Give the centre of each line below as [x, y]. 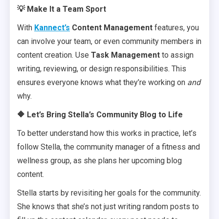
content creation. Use [54, 55]
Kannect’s [52, 28]
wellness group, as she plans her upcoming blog [99, 161]
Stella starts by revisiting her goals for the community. [109, 193]
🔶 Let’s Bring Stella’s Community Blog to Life [100, 115]
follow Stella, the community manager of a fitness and [109, 147]
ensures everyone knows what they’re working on [102, 82]
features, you [176, 28]
